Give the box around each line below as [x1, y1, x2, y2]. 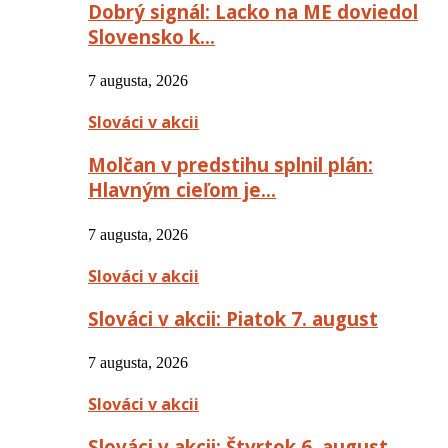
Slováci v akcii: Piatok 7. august [88, 305, 378, 331]
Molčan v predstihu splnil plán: [88, 152, 373, 178]
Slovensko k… [88, 23, 215, 49]
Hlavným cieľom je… [88, 177, 276, 203]
